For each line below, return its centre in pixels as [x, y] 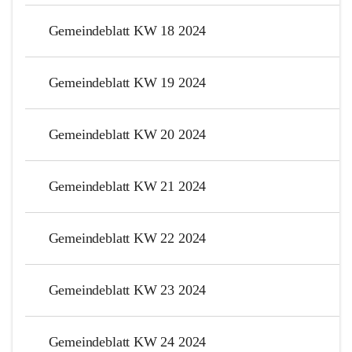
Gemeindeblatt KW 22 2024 [127, 238]
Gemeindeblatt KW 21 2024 [127, 186]
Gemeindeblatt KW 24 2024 [127, 341]
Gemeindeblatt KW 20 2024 [127, 134]
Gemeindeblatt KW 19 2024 [127, 82]
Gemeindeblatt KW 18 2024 [127, 30]
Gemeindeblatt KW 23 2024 [127, 290]
